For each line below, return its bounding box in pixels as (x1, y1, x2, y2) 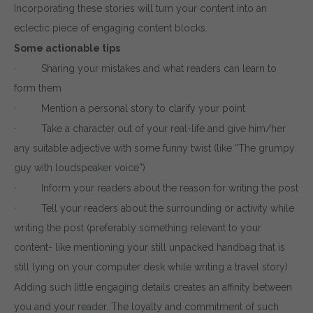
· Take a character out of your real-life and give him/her (14, 122, 286, 134)
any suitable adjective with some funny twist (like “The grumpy (14, 142, 295, 154)
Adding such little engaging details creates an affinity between (14, 281, 292, 293)
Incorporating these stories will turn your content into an (14, 2, 267, 14)
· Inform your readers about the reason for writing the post (14, 182, 298, 194)
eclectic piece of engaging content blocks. (14, 22, 208, 34)
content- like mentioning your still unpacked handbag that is (14, 241, 285, 253)
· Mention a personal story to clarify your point (14, 102, 245, 114)
